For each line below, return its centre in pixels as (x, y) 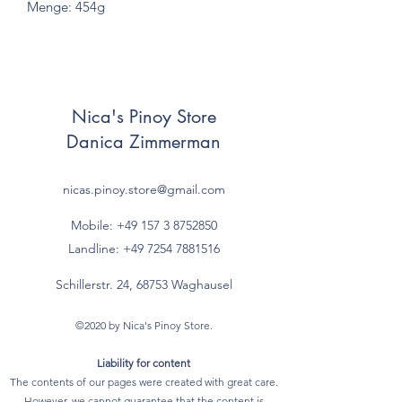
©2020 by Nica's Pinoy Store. (144, 325)
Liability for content (144, 363)
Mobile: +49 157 (115, 225)
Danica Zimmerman (144, 141)
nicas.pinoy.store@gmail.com (144, 189)
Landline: (95, 248)
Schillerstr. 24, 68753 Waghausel (144, 284)
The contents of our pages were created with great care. (144, 381)
